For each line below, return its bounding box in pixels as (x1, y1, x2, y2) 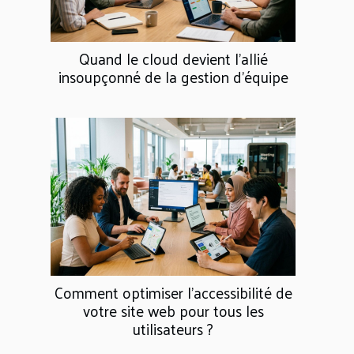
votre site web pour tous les (82, 296, 264, 324)
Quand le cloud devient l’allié (78, 44, 268, 72)
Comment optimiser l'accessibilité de (54, 278, 292, 306)
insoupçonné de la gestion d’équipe (58, 62, 288, 90)
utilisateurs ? (133, 314, 213, 342)
